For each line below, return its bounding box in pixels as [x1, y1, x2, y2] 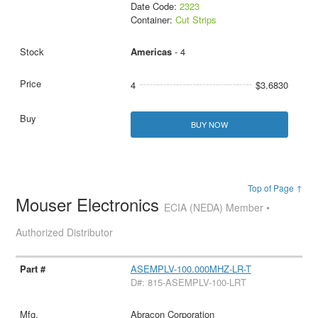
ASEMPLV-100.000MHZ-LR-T [130, 261, 251, 275]
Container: [130, 12, 175, 26]
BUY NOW [190, 118, 228, 130]
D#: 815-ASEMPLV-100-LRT [130, 275, 246, 289]
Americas [130, 44, 172, 58]
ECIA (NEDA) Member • [164, 199, 270, 214]
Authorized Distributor [16, 224, 114, 239]
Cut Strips [175, 12, 216, 26]
